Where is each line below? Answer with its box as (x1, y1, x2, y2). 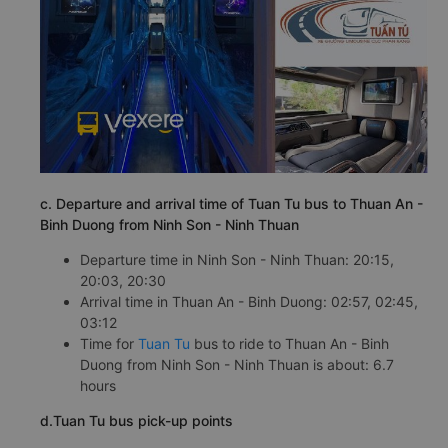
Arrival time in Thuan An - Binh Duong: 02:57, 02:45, (80, 293, 418, 311)
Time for (80, 335, 138, 353)
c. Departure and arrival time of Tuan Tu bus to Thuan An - (40, 195, 423, 213)
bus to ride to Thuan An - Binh (190, 335, 389, 353)
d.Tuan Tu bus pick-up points (40, 412, 233, 430)
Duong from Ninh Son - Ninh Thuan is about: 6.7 (80, 356, 394, 374)
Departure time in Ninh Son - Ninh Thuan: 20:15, (80, 251, 394, 269)
